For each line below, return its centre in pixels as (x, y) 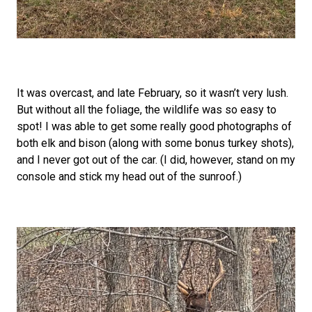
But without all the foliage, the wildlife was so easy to (147, 109)
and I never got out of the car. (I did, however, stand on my (156, 159)
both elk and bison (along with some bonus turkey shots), (155, 143)
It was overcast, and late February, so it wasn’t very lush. (153, 93)
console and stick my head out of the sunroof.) (129, 176)
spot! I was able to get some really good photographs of (154, 126)
